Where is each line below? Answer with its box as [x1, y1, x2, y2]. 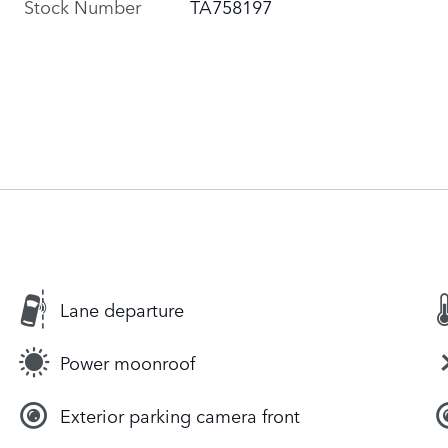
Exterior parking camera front [60, 402, 300, 429]
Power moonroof [60, 349, 195, 376]
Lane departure [60, 296, 184, 323]
